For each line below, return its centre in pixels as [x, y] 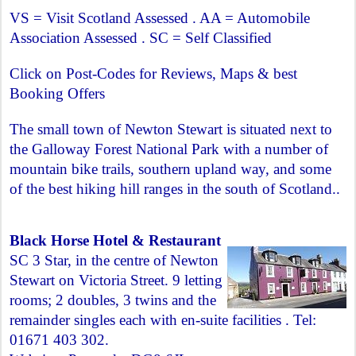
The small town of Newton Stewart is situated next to [171, 129]
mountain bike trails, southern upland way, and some [170, 169]
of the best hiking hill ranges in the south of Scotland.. [175, 189]
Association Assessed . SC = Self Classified [141, 38]
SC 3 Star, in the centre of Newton [114, 260]
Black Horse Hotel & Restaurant [115, 240]
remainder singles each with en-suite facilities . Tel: [163, 320]
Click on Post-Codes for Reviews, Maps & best [153, 74]
